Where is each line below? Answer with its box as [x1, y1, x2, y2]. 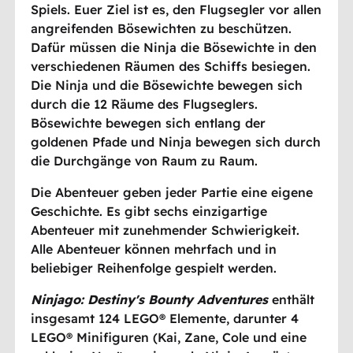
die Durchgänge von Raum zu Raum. [31, 153, 258, 169]
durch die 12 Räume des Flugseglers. [31, 96, 258, 113]
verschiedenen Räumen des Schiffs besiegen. [31, 58, 311, 75]
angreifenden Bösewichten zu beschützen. [31, 20, 292, 37]
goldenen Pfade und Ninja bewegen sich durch [31, 134, 321, 150]
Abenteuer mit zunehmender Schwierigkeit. [31, 222, 300, 239]
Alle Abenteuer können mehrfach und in [31, 241, 277, 258]
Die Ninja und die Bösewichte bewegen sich [31, 77, 303, 94]
